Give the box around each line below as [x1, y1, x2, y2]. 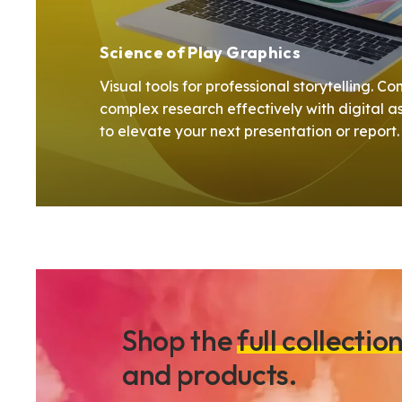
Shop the [121, 322, 237, 358]
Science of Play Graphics [100, 41, 301, 63]
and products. [121, 356, 297, 392]
